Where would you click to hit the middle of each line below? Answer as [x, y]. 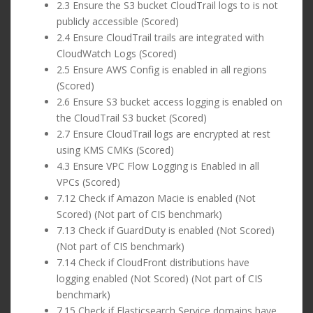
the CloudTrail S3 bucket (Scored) [132, 118]
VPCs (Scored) [88, 182]
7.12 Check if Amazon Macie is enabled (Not [156, 198]
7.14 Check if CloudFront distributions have [153, 263]
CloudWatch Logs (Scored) [117, 54]
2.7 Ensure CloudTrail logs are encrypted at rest [163, 134]
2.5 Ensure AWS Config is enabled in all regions [162, 70]
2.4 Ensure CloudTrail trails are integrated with [160, 38]
